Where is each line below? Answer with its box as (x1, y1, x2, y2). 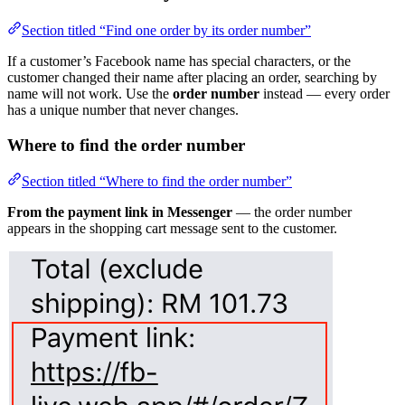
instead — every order (259, 85, 390, 101)
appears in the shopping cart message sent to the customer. (7, 221, 337, 237)
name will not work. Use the (7, 85, 173, 101)
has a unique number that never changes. (7, 101, 239, 118)
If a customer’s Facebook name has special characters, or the (7, 52, 351, 69)
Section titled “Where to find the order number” (22, 174, 292, 190)
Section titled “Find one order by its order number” (22, 22, 311, 38)
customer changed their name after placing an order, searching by (7, 69, 377, 85)
